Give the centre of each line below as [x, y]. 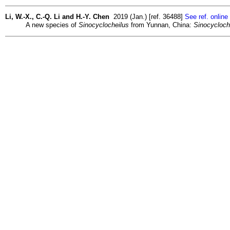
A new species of [52, 25]
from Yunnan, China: [161, 25]
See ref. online [206, 16]
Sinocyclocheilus [104, 25]
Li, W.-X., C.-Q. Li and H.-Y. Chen [57, 16]
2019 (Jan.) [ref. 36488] [147, 16]
